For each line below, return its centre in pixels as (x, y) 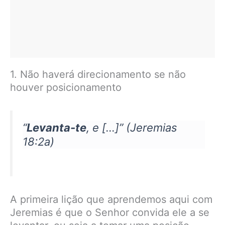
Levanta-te (57, 128)
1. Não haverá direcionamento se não (98, 75)
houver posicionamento (66, 88)
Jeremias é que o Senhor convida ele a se (110, 213)
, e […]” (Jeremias (132, 128)
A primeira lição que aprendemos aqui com (111, 200)
